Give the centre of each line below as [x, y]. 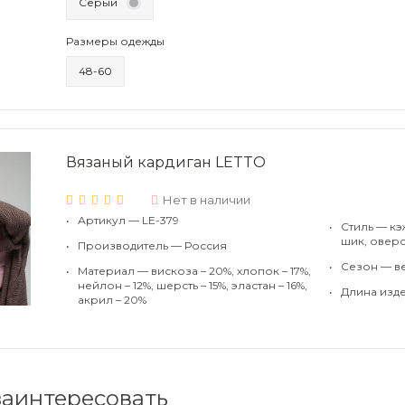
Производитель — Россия [152, 245]
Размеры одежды [115, 41]
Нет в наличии [207, 200]
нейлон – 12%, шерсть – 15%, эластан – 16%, [193, 285]
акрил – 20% [112, 300]
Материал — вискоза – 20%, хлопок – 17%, [194, 271]
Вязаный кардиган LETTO [166, 162]
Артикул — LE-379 [128, 220]
